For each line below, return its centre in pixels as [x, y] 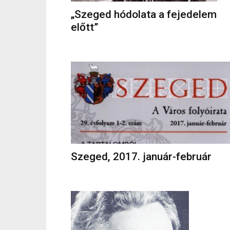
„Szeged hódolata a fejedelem [144, 14]
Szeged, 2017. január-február [141, 157]
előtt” [84, 27]
